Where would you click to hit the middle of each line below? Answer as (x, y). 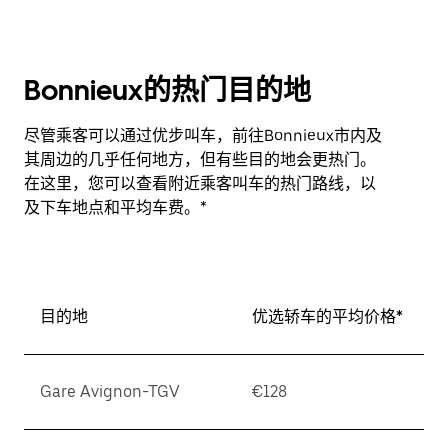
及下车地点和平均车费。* (115, 207)
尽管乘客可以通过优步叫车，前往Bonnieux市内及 (203, 135)
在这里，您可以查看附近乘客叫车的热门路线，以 (200, 183)
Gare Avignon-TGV (110, 391)
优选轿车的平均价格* (327, 316)
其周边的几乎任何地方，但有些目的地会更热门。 (200, 159)
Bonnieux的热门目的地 (167, 90)
